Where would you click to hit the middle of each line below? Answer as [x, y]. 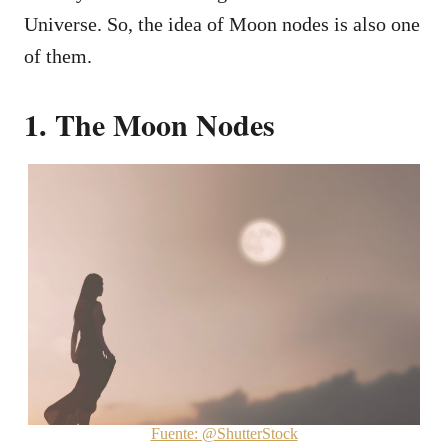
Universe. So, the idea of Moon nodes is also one [222, 23]
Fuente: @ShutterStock [224, 434]
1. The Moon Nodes [149, 123]
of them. [58, 55]
